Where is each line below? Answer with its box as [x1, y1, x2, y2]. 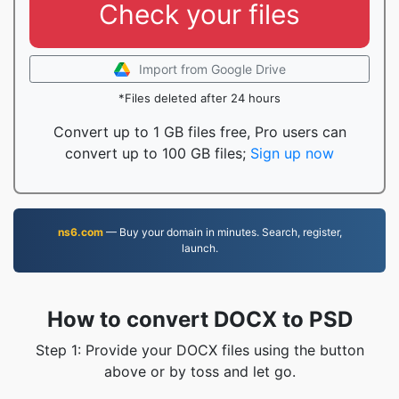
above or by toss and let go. [103, 362, 296, 380]
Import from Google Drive [138, 61, 286, 77]
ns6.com [57, 225, 103, 239]
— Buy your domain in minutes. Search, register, [102, 225, 342, 239]
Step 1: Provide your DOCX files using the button [35, 341, 364, 359]
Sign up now [250, 144, 334, 162]
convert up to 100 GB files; [65, 144, 250, 162]
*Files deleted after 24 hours [118, 91, 281, 105]
